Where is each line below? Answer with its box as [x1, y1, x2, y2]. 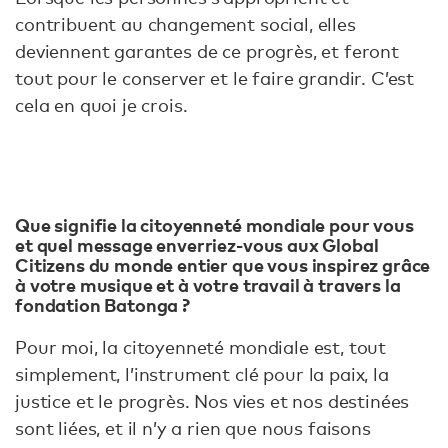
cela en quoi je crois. [15, 93, 188, 116]
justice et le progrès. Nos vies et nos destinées [15, 390, 410, 413]
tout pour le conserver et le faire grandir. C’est [15, 66, 415, 89]
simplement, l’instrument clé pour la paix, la [15, 363, 389, 386]
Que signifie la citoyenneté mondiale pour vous [15, 211, 414, 237]
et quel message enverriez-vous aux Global [15, 231, 379, 257]
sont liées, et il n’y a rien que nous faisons [15, 417, 371, 440]
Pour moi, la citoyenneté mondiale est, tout [15, 336, 387, 359]
